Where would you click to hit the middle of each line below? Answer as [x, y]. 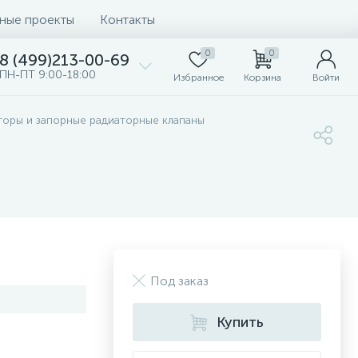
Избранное [198, 78]
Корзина [262, 78]
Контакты [127, 19]
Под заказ [179, 281]
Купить [240, 322]
